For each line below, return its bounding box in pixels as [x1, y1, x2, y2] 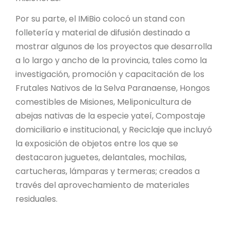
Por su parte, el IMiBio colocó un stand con [15, 12, 185, 25]
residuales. [15, 193, 57, 205]
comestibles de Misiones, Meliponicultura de [15, 95, 191, 108]
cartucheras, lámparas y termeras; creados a [15, 165, 200, 177]
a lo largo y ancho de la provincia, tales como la [15, 54, 207, 66]
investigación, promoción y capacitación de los [15, 68, 204, 80]
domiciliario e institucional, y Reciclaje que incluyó [15, 123, 212, 136]
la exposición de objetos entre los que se [15, 137, 178, 149]
